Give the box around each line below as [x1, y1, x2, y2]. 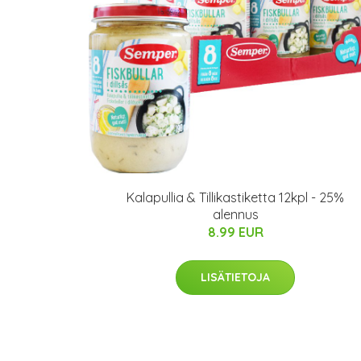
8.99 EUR [207, 224, 263, 240]
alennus [212, 206, 259, 222]
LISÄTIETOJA [201, 270, 270, 284]
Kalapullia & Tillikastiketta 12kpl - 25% [127, 189, 344, 205]
